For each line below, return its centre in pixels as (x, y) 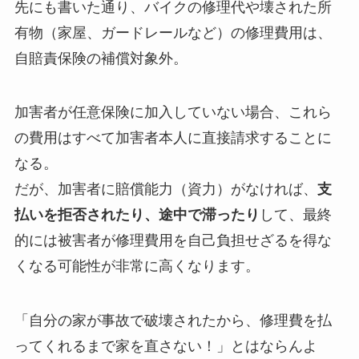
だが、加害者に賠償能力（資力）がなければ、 (165, 190)
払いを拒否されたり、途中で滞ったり (137, 215)
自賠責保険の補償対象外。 (101, 58)
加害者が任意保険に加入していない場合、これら (173, 113)
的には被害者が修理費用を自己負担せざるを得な (173, 241)
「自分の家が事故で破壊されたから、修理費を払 (173, 321)
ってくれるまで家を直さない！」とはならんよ (165, 347)
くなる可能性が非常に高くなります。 (137, 266)
